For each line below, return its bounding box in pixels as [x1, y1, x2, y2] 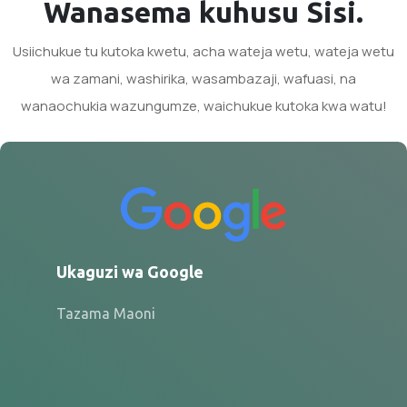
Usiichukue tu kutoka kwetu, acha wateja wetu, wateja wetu [13, 42, 394, 62]
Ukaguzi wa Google [56, 263, 203, 282]
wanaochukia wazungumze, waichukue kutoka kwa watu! [20, 96, 387, 116]
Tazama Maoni [56, 305, 155, 323]
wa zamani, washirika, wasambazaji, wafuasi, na [51, 69, 356, 89]
